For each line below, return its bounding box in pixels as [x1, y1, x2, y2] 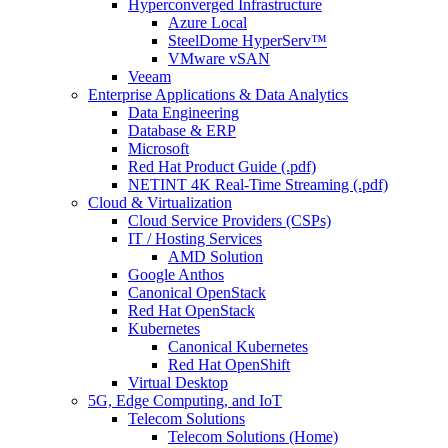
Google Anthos [128, 266, 224, 284]
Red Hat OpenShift [168, 356, 290, 374]
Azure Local [168, 14, 247, 32]
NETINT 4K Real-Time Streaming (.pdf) [128, 176, 388, 194]
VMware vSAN [168, 50, 270, 68]
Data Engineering [128, 104, 239, 122]
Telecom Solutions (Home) [168, 428, 338, 446]
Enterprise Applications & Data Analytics [88, 86, 348, 104]
